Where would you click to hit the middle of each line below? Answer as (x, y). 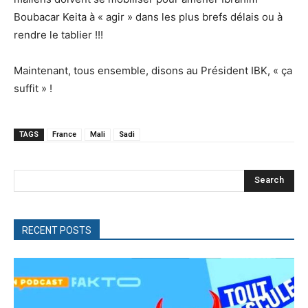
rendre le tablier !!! (58, 34)
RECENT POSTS (57, 230)
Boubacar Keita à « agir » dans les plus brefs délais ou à (148, 16)
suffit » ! (33, 88)
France (64, 134)
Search (269, 180)
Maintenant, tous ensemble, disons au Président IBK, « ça (153, 70)
